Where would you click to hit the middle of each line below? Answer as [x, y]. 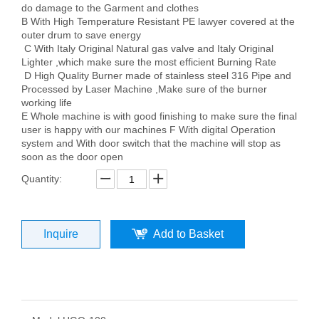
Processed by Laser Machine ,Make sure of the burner [144, 89]
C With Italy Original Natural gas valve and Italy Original [147, 48]
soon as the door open [72, 157]
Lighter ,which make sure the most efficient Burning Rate [149, 62]
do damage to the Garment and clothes [111, 8]
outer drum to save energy [81, 35]
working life [48, 103]
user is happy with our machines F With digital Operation [148, 130]
